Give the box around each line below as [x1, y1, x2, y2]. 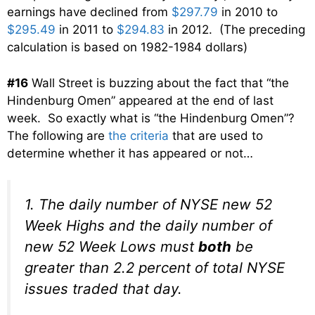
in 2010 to [218, 5, 278, 20]
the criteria [108, 128, 169, 143]
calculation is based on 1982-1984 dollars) [7, 40, 247, 55]
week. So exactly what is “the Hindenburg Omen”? [7, 110, 298, 125]
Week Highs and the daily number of [25, 217, 272, 235]
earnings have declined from [7, 5, 172, 20]
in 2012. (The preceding [165, 22, 305, 37]
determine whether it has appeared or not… [7, 146, 253, 160]
